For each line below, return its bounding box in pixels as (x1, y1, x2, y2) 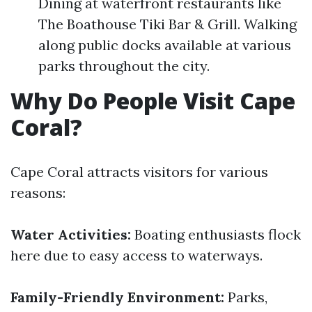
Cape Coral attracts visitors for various (10, 163, 268, 180)
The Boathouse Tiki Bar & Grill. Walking (38, 15, 297, 33)
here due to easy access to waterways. (10, 247, 263, 264)
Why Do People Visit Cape (10, 86, 295, 116)
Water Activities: (10, 226, 131, 243)
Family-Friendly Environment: (10, 288, 224, 306)
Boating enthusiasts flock (131, 226, 301, 243)
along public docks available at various (38, 36, 291, 54)
